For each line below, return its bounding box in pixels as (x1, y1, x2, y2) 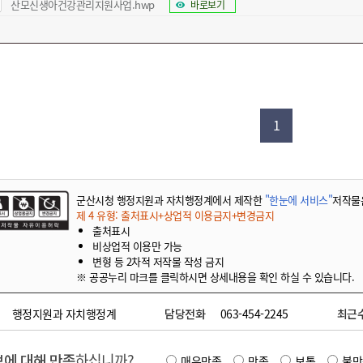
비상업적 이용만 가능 (92, 238, 182, 254)
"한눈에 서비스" (264, 192, 332, 207)
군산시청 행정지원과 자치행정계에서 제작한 (76, 192, 265, 207)
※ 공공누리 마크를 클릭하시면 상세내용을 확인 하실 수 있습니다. (76, 269, 354, 284)
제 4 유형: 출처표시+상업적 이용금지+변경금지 (76, 207, 274, 223)
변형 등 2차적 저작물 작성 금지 (92, 254, 224, 269)
